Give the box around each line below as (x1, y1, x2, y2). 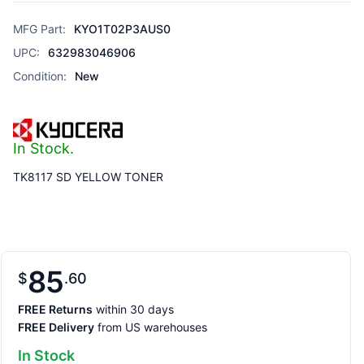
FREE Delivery (18, 320, 94, 334)
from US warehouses (94, 320, 207, 334)
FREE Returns (18, 302, 93, 316)
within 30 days (93, 302, 174, 316)
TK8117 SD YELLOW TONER (13, 170, 163, 184)
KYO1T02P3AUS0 (74, 22, 171, 36)
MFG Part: (13, 22, 66, 36)
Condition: (13, 69, 67, 83)
